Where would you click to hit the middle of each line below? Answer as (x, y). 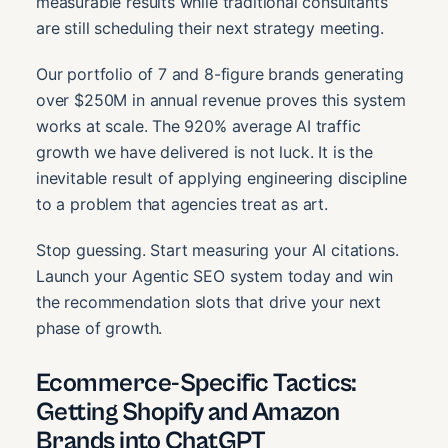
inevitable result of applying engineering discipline (221, 178)
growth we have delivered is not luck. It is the (204, 152)
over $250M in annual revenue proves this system (221, 100)
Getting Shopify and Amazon (188, 412)
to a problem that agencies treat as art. (182, 204)
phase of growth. (99, 328)
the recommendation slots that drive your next (209, 302)
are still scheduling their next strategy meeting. (210, 28)
